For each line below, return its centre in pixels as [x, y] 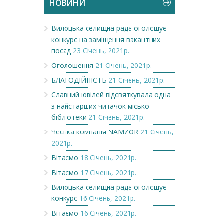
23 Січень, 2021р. [101, 50]
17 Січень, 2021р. [108, 172]
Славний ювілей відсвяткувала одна [111, 94]
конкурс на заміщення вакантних [106, 39]
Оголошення [72, 65]
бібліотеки [69, 117]
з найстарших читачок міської [101, 106]
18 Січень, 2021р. [108, 157]
